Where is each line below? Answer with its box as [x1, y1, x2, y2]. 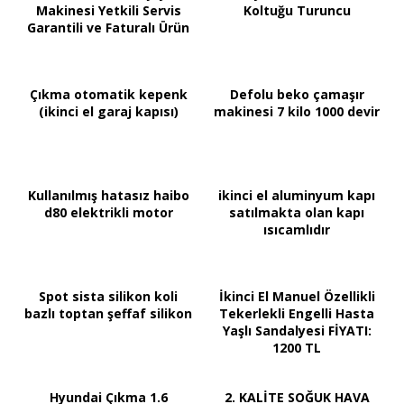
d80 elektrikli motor [43, 204, 173, 222]
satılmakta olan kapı [229, 204, 364, 222]
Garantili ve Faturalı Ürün [27, 19, 189, 37]
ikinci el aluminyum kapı [218, 187, 375, 205]
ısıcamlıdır [263, 221, 330, 239]
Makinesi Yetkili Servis [35, 2, 181, 20]
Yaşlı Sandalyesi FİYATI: [222, 322, 372, 340]
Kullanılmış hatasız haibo [27, 187, 189, 205]
